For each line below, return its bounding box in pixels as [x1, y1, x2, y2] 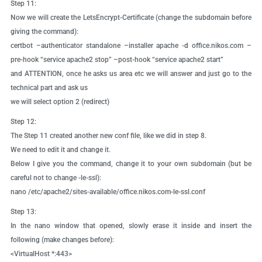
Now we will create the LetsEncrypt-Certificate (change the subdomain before [10, 13, 252, 22]
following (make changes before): [10, 236, 114, 244]
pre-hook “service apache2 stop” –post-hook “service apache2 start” [10, 56, 223, 64]
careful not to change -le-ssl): [10, 174, 101, 182]
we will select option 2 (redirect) [10, 98, 109, 106]
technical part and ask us [10, 84, 88, 92]
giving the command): [10, 27, 78, 36]
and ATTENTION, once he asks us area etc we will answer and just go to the [10, 70, 252, 78]
